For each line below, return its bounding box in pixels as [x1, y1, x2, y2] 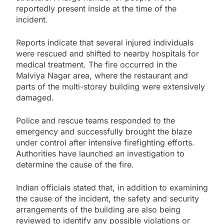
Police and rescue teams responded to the [16, 115, 175, 125]
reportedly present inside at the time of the [16, 3, 176, 13]
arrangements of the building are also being [16, 204, 180, 214]
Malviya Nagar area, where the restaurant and [16, 70, 188, 80]
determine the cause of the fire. [16, 159, 134, 169]
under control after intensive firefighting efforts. [16, 137, 194, 147]
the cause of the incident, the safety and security [16, 193, 199, 203]
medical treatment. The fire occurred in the [16, 59, 177, 69]
